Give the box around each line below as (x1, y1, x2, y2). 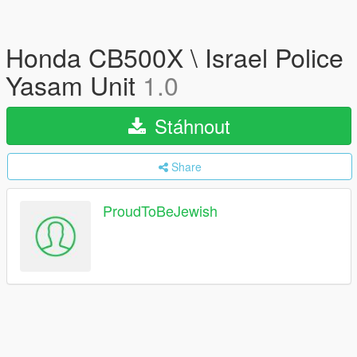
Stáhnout (148, 112, 230, 139)
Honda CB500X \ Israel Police (6, 38, 343, 75)
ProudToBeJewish (103, 200, 218, 222)
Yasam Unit (6, 66, 143, 103)
